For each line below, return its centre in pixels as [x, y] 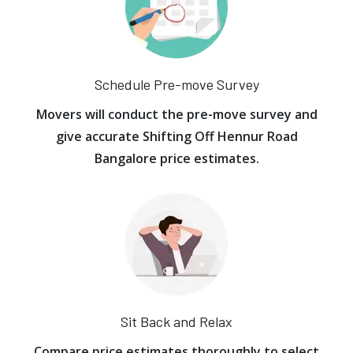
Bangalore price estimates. [176, 158]
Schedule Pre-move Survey [176, 84]
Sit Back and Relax [176, 321]
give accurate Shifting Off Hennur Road [176, 136]
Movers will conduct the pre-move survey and [176, 114]
